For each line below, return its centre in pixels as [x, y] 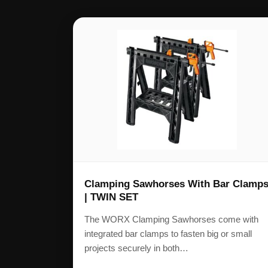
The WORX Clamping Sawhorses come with [171, 220]
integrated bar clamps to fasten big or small [168, 234]
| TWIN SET [111, 197]
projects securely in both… [136, 248]
